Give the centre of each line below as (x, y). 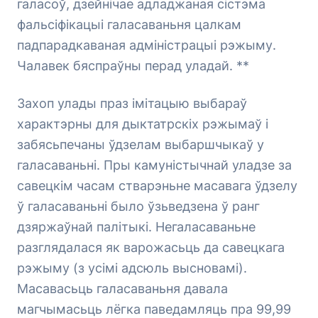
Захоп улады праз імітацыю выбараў (132, 103)
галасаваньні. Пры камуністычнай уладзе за (154, 165)
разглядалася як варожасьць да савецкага (151, 247)
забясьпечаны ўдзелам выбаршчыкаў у (141, 144)
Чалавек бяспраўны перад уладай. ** (133, 66)
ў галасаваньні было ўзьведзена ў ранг (138, 206)
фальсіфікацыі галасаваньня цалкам (129, 24)
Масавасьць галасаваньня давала (122, 289)
